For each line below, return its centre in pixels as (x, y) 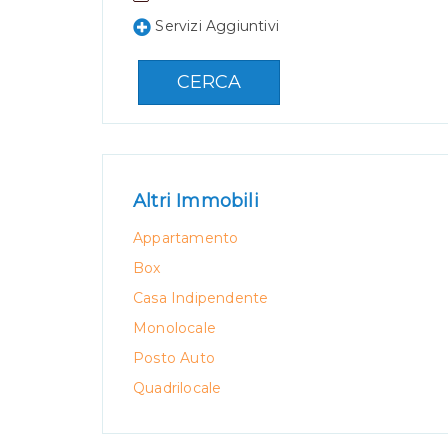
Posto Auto (174, 358)
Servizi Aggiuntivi (217, 26)
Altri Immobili (196, 201)
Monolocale (174, 328)
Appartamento (186, 238)
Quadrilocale (177, 388)
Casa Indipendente (201, 298)
